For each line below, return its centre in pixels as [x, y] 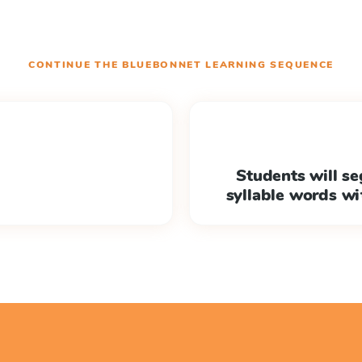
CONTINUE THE [75, 65]
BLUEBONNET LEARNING [194, 65]
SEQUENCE [300, 65]
